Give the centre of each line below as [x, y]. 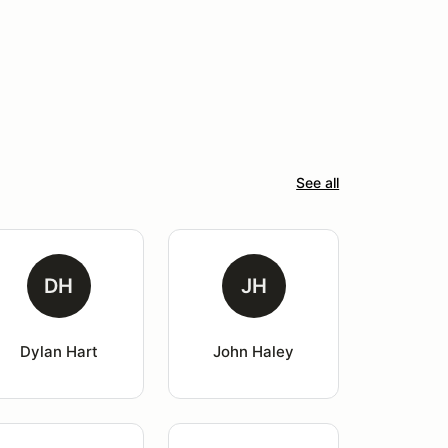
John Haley [254, 351]
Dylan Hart [58, 351]
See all [318, 182]
